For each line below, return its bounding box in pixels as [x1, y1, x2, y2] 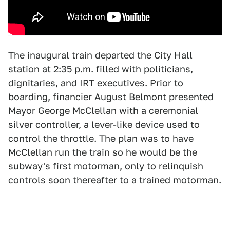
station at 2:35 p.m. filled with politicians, [8, 64, 193, 75]
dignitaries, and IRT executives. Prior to [8, 78, 183, 89]
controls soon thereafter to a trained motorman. [8, 175, 221, 186]
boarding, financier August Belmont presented [8, 91, 214, 103]
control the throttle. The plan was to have [8, 133, 194, 144]
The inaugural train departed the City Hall [8, 50, 193, 61]
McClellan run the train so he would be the [8, 147, 197, 158]
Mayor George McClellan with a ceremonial [8, 105, 198, 117]
